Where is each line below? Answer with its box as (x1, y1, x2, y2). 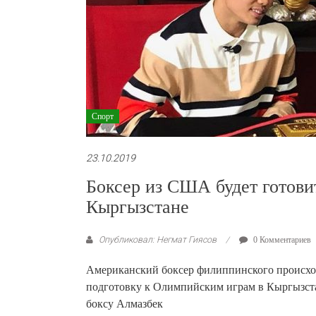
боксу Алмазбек (86, 297, 163, 310)
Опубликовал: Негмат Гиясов (97, 234, 219, 245)
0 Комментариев (251, 235, 311, 245)
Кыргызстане (86, 197, 189, 217)
